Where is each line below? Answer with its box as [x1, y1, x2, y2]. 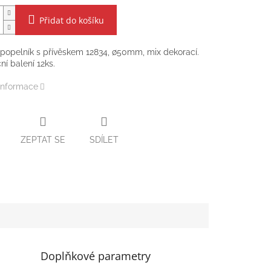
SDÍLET [89, 134, 119, 145]
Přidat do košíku [39, 15, 104, 27]
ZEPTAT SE [20, 134, 65, 145]
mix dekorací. [144, 47, 199, 57]
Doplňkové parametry [41, 248, 151, 263]
